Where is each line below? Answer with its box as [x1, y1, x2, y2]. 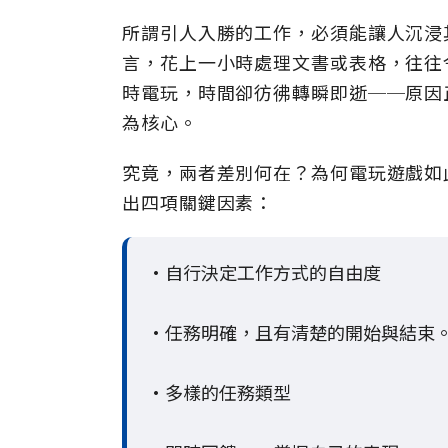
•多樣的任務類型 [147, 379, 291, 405]
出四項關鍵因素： [122, 189, 274, 215]
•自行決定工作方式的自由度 [147, 259, 381, 285]
